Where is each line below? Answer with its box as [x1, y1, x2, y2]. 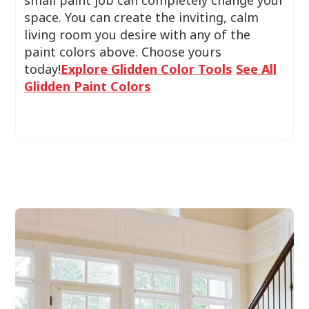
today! [23, 61, 61, 77]
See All [235, 61, 277, 77]
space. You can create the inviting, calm [23, 9, 259, 26]
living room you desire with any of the [23, 26, 250, 43]
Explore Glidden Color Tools [60, 61, 232, 77]
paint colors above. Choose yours [23, 43, 221, 60]
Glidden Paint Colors [23, 78, 151, 94]
